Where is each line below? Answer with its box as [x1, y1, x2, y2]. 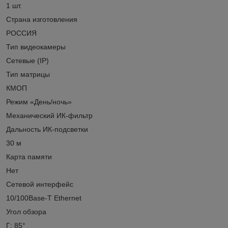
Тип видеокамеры [6, 42, 66, 51]
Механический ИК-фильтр [6, 111, 93, 120]
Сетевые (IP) [6, 56, 49, 65]
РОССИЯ [6, 28, 37, 37]
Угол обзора [6, 207, 46, 216]
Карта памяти [6, 152, 52, 161]
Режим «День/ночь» [6, 97, 72, 106]
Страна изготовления [6, 15, 77, 23]
